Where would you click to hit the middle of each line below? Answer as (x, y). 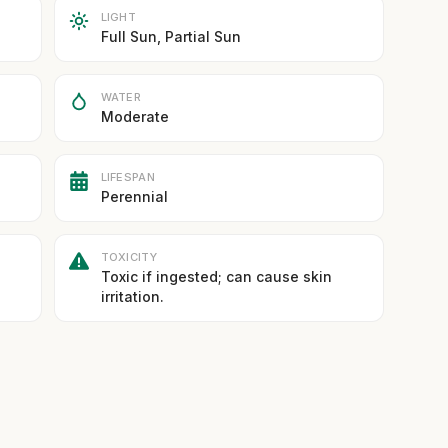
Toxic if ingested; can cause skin (216, 276)
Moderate (134, 116)
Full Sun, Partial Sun (170, 36)
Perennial (134, 196)
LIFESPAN (127, 177)
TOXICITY (128, 257)
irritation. (132, 296)
